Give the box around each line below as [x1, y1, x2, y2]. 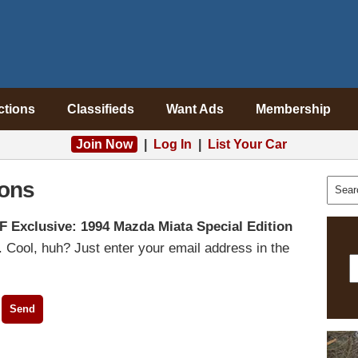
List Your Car [208, 137, 287, 151]
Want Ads [165, 102, 224, 116]
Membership [255, 102, 331, 116]
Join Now [76, 137, 133, 151]
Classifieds [66, 102, 134, 116]
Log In [153, 137, 192, 151]
